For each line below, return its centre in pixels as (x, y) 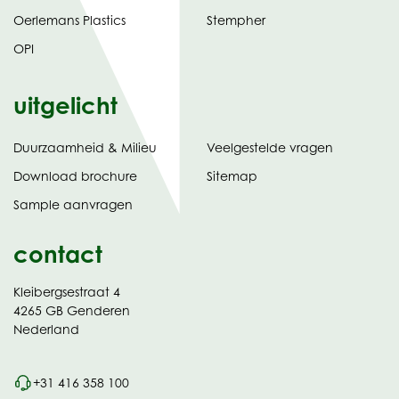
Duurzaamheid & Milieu (85, 148)
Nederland (46, 330)
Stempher (236, 20)
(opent (157, 175)
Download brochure (75, 176)
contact (58, 254)
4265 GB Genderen (72, 311)
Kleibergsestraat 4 (67, 292)
